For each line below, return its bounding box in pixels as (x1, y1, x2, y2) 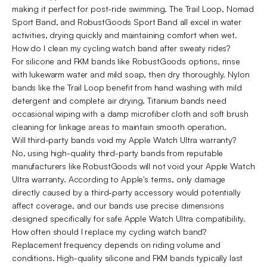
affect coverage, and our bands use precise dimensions (12, 200, 224, 210)
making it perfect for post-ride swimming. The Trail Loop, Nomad (12, 3, 254, 14)
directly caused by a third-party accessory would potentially (12, 187, 241, 197)
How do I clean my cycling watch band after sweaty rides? (12, 42, 231, 53)
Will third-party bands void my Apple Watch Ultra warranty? (12, 134, 236, 145)
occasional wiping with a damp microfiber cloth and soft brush (12, 108, 249, 119)
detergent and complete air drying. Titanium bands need (12, 95, 226, 105)
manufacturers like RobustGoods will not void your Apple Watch (12, 160, 255, 171)
